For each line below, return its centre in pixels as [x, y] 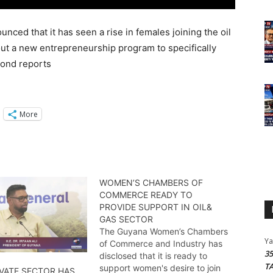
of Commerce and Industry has [161, 244]
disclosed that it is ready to [153, 256]
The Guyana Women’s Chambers [163, 232]
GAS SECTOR [126, 219]
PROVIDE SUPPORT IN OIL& [155, 207]
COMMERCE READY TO [146, 195]
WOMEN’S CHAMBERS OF [151, 183]
